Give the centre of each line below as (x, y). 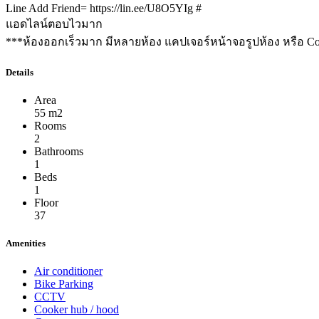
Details (20, 72)
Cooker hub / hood (77, 310)
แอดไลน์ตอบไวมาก (54, 24)
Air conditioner (68, 271)
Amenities (26, 243)
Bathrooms (59, 151)
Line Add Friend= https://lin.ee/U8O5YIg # (104, 9)
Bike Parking (64, 284)
